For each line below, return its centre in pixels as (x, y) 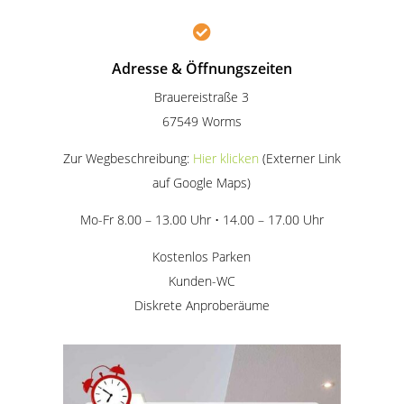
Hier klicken (225, 158)
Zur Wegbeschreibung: (128, 158)
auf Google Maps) (202, 183)
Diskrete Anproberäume (202, 305)
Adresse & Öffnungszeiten (202, 69)
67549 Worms (202, 121)
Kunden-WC (202, 281)
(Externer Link (299, 158)
